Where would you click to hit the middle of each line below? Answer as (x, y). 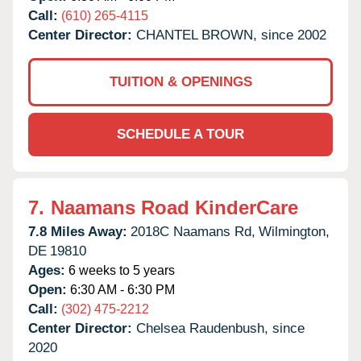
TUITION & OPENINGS (180, 81)
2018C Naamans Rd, (193, 231)
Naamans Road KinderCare (174, 207)
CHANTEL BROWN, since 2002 (231, 35)
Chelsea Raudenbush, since (220, 328)
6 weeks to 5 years (120, 270)
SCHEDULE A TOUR (180, 134)
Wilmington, (294, 231)
